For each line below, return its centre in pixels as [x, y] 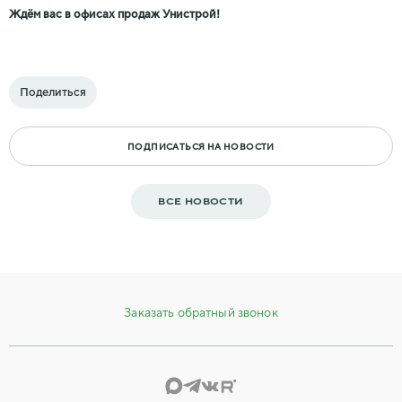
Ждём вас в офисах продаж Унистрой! [114, 14]
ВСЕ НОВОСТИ [201, 201]
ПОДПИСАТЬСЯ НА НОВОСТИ [201, 147]
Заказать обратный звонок [201, 314]
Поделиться [53, 92]
